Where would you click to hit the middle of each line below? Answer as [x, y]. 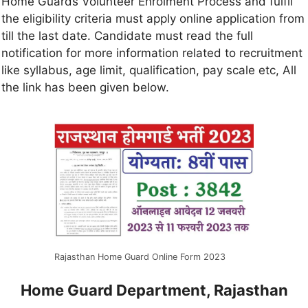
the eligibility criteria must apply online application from [153, 19]
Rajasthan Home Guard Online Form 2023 [140, 257]
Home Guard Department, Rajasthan [154, 290]
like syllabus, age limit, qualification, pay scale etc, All [149, 70]
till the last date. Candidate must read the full [127, 36]
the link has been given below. [85, 88]
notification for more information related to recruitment [152, 53]
